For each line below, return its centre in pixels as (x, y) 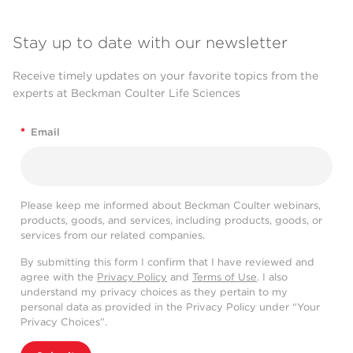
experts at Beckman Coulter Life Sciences (126, 93)
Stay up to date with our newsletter (150, 43)
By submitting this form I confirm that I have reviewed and (167, 262)
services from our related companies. (113, 235)
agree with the (59, 277)
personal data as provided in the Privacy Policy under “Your (170, 307)
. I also (272, 277)
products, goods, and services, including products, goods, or (171, 220)
